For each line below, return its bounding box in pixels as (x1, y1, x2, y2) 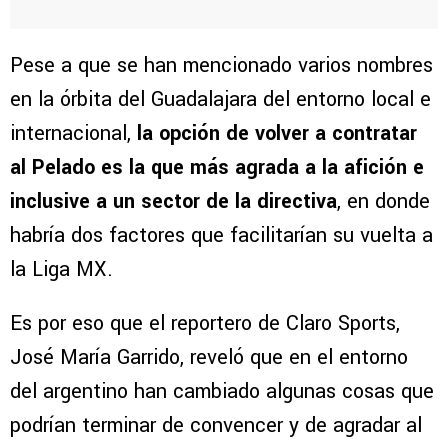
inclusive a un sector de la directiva (10, 187, 337, 217)
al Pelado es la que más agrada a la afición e (10, 153, 424, 183)
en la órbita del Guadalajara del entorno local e (10, 85, 431, 115)
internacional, (10, 119, 137, 149)
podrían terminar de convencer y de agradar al (10, 411, 422, 441)
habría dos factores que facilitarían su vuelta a (10, 221, 433, 251)
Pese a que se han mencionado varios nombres (10, 51, 433, 81)
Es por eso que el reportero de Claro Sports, (10, 309, 400, 339)
